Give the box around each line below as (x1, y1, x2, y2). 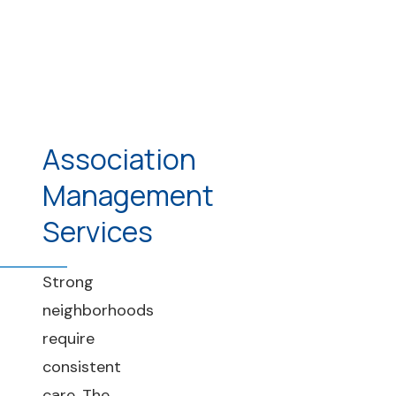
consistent (42, 356, 121, 377)
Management (42, 176, 214, 215)
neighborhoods (42, 300, 154, 321)
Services (42, 212, 153, 251)
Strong (42, 271, 94, 293)
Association (42, 140, 196, 179)
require (42, 328, 95, 349)
